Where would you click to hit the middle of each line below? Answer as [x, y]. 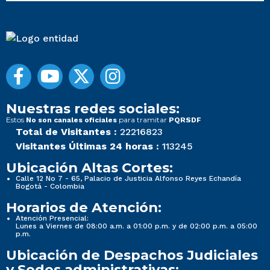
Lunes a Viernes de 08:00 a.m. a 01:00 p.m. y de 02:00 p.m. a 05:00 [137, 226]
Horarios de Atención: [84, 208]
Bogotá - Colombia [50, 187]
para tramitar [143, 120]
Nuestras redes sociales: [93, 109]
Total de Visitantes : [66, 132]
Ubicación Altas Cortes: [89, 168]
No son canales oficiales [71, 120]
